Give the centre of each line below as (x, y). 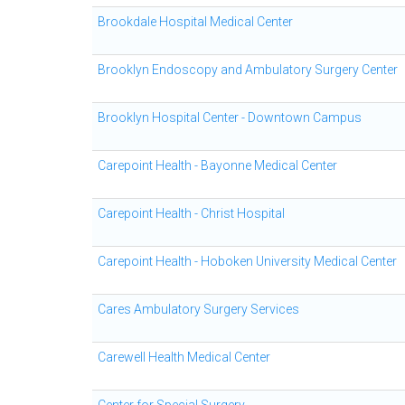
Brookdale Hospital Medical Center (195, 22)
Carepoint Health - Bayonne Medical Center (217, 165)
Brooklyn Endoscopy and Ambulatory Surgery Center (248, 70)
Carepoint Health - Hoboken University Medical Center (247, 261)
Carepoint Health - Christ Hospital (191, 213)
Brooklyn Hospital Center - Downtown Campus (230, 118)
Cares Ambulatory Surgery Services (198, 309)
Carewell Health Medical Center (184, 357)
